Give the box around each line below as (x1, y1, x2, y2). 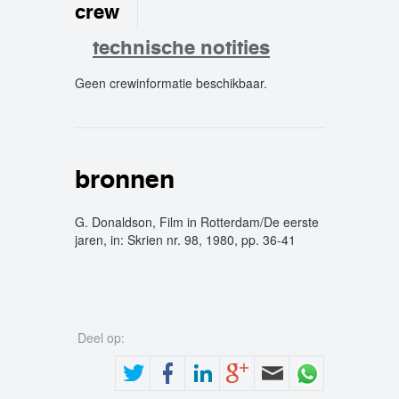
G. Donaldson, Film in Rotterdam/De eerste (75, 213, 319, 231)
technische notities (93, 35, 270, 60)
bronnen (75, 163, 175, 195)
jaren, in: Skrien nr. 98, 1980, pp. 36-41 (75, 231, 296, 248)
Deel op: (77, 329, 128, 346)
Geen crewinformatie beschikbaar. (75, 74, 267, 92)
